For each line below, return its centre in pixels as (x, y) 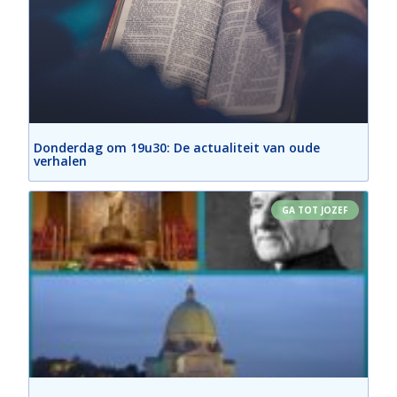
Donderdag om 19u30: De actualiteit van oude (177, 147)
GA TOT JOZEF (315, 210)
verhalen (61, 160)
